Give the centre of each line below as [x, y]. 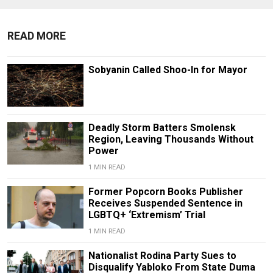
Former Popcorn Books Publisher [165, 192]
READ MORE [37, 36]
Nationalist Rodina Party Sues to [162, 256]
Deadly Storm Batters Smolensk [162, 128]
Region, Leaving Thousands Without [171, 140]
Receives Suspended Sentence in [165, 204]
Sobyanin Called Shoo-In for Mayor [168, 70]
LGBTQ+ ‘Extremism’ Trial [147, 215]
